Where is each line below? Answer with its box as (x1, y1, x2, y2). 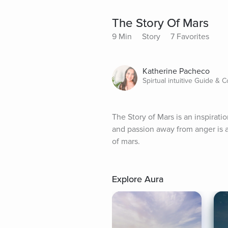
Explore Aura (112, 174, 163, 185)
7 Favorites (170, 32, 209, 42)
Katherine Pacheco (142, 66, 210, 77)
